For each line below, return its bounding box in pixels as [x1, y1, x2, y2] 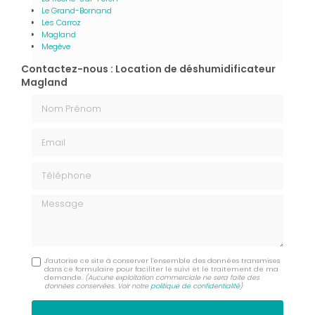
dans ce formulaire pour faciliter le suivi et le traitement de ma [44, 264, 279, 274]
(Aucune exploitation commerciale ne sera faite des [85, 272, 260, 282]
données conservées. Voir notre [44, 281, 151, 290]
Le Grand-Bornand [41, 4, 112, 16]
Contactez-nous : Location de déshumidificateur [21, 61, 276, 76]
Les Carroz [41, 16, 81, 28]
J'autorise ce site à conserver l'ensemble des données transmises [44, 255, 281, 265]
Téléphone [31, 160, 84, 174]
